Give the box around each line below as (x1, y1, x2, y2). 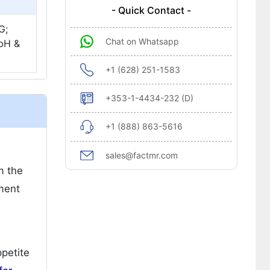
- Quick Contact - (111, 4, 191, 16)
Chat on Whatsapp (105, 36, 179, 46)
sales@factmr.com (105, 150, 178, 160)
